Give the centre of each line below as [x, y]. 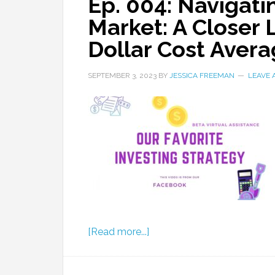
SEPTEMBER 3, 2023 [122, 76]
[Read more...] [118, 232]
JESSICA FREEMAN [202, 76]
